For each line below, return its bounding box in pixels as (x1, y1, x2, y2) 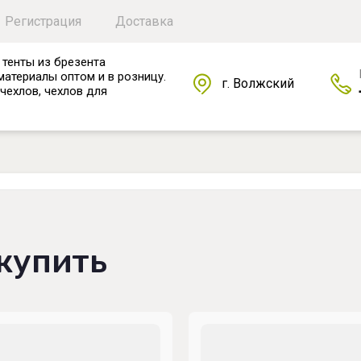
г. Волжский (222, 76, 294, 91)
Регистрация (5, 14, 81, 29)
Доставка (115, 14, 173, 29)
